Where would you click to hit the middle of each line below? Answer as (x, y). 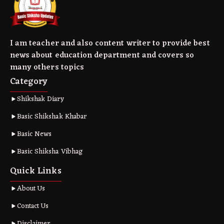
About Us (31, 188)
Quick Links (36, 171)
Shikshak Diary (40, 99)
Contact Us (33, 206)
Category (29, 81)
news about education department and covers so (102, 55)
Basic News (34, 134)
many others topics (47, 67)
